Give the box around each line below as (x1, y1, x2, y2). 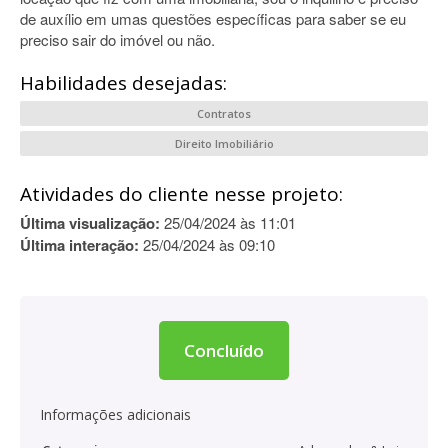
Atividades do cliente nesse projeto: (20, 181, 343, 207)
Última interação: (20, 234, 139, 256)
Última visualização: (20, 212, 160, 234)
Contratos (197, 106, 251, 121)
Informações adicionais (40, 405, 191, 424)
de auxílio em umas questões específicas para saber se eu (20, 8, 406, 29)
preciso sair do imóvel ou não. (20, 29, 215, 50)
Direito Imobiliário (174, 136, 274, 151)
